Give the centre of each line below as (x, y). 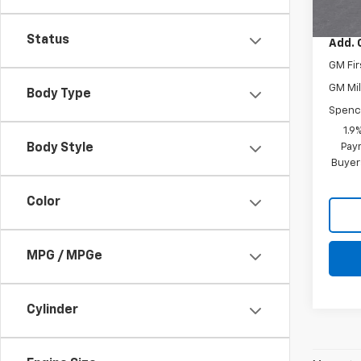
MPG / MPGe (64, 256)
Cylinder (52, 310)
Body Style (60, 148)
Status (48, 40)
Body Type (59, 94)
